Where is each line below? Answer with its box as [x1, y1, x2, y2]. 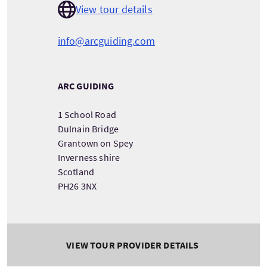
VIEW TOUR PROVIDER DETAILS [66, 238, 199, 251]
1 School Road [57, 108, 116, 120]
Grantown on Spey [57, 136, 133, 149]
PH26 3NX [57, 179, 97, 192]
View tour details [75, 2, 153, 16]
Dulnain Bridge [57, 122, 119, 135]
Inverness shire [57, 151, 120, 163]
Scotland [57, 165, 95, 178]
